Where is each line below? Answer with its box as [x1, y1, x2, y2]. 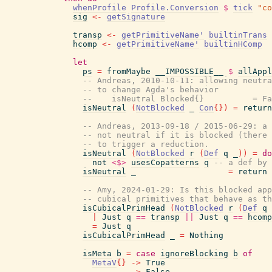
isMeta [83, 249, 112, 258]
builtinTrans [209, 30, 267, 39]
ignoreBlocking [160, 249, 228, 258]
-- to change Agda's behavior [83, 85, 219, 94]
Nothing [189, 231, 223, 240]
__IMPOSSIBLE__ [155, 67, 223, 76]
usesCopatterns [131, 158, 199, 167]
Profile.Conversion [131, 3, 219, 12]
